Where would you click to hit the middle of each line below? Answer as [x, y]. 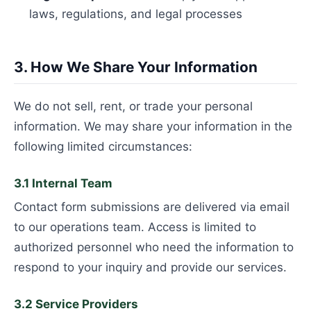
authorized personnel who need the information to [154, 247]
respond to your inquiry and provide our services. [150, 267]
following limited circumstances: [103, 146]
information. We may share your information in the [153, 126]
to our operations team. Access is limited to [135, 227]
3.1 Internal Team [63, 183]
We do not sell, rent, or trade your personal [133, 106]
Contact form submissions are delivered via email [152, 207]
